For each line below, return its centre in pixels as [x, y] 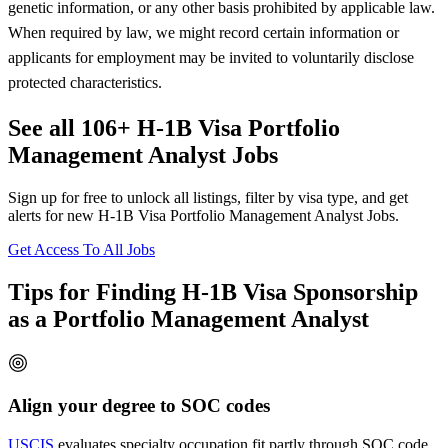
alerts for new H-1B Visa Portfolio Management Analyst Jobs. [203, 215]
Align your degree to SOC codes [139, 406]
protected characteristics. [85, 83]
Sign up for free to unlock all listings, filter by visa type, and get [208, 197]
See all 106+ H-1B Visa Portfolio [174, 128]
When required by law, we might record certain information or [203, 33]
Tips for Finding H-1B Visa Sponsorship [213, 291]
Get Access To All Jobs [81, 249]
